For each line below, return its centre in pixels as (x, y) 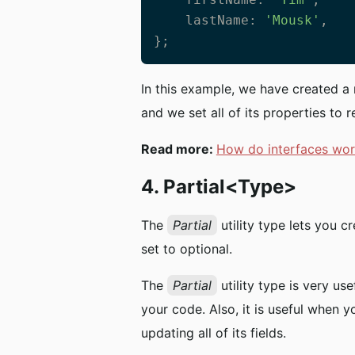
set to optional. (186, 248)
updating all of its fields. (213, 332)
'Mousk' (292, 20)
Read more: (178, 149)
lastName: (225, 20)
